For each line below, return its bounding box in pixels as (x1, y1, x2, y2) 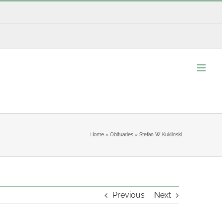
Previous (112, 190, 145, 200)
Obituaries (110, 132, 133, 137)
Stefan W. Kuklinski (139, 132, 182, 137)
